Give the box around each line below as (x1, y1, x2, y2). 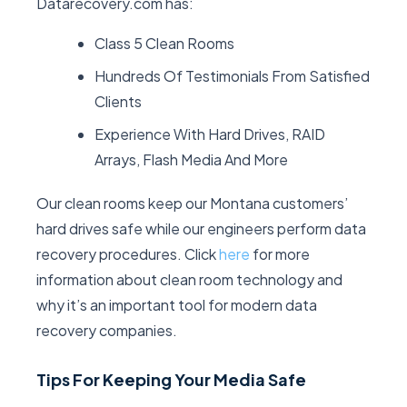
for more (250, 244, 310, 263)
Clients (94, 92, 142, 111)
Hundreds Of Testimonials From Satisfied (94, 66, 370, 85)
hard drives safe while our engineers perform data (36, 219, 366, 238)
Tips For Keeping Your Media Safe (36, 369, 306, 390)
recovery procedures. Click (36, 244, 219, 263)
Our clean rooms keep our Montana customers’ (36, 194, 348, 213)
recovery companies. (36, 321, 177, 340)
